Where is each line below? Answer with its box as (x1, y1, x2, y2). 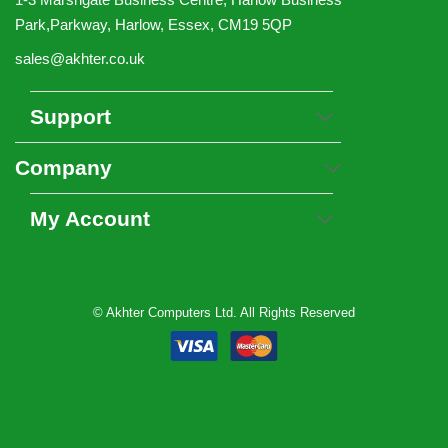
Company (15, 156, 112, 179)
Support (30, 105, 111, 128)
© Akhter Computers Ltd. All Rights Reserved (93, 305, 355, 320)
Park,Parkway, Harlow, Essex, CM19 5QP (15, 15, 292, 33)
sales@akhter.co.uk (15, 50, 145, 67)
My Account (30, 207, 150, 230)
